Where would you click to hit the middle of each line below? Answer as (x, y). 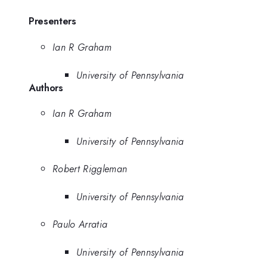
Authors (46, 87)
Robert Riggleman (90, 169)
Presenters (52, 21)
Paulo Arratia (80, 224)
